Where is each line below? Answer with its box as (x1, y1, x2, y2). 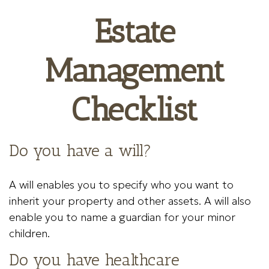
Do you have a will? (9, 141, 151, 160)
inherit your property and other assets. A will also (9, 194, 251, 208)
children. (9, 226, 50, 240)
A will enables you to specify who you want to (9, 178, 234, 192)
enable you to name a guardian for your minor (9, 210, 235, 224)
